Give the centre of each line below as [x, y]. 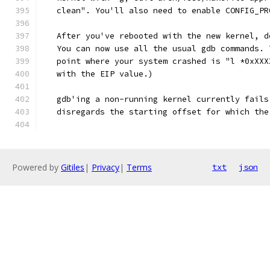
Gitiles [73, 167]
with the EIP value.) [98, 74]
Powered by [36, 167]
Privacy [105, 167]
